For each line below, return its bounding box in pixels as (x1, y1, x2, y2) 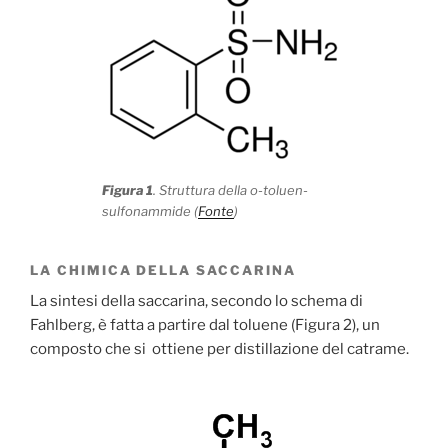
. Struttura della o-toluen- (153, 181, 308, 198)
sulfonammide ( (102, 202, 198, 219)
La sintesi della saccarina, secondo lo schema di (30, 291, 363, 310)
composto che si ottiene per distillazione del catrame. (30, 339, 409, 358)
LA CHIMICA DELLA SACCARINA (30, 261, 296, 278)
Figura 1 (102, 181, 153, 198)
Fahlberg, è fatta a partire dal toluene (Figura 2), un (30, 315, 380, 334)
